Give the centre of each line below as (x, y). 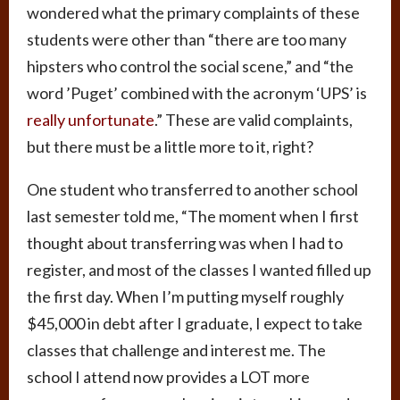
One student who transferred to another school (192, 190)
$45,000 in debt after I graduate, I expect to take (195, 324)
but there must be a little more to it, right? (170, 147)
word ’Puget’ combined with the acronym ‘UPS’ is (197, 93)
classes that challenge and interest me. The (176, 350)
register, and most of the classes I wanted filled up (199, 270)
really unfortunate (91, 120)
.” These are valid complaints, (254, 120)
